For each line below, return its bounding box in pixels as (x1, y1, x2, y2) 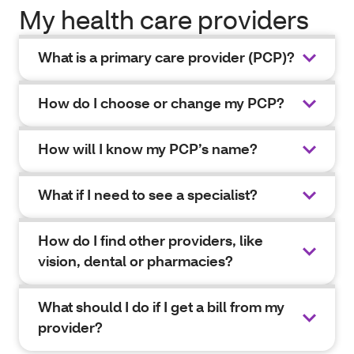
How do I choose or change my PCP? (38, 94, 284, 112)
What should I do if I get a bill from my (38, 298, 284, 316)
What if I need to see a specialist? (38, 186, 258, 204)
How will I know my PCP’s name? (38, 140, 258, 158)
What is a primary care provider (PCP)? (38, 48, 295, 66)
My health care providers (19, 3, 309, 36)
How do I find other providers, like (38, 232, 263, 250)
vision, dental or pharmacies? (38, 252, 233, 270)
